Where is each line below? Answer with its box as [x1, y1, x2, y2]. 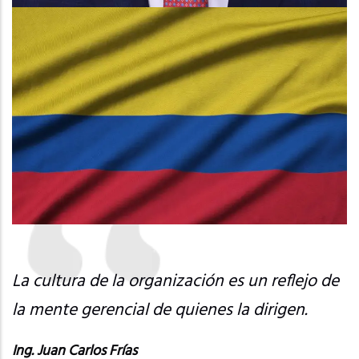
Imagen [12, 6, 57, 30]
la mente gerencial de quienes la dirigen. [12, 296, 308, 325]
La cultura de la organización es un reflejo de [12, 267, 339, 296]
